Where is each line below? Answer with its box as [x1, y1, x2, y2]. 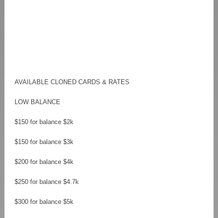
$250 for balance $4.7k [15, 178, 79, 185]
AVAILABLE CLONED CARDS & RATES [15, 78, 129, 86]
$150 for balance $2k [15, 118, 73, 126]
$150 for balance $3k [15, 138, 73, 145]
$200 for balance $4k [15, 158, 73, 165]
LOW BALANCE [15, 98, 60, 106]
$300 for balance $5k [15, 198, 73, 205]
